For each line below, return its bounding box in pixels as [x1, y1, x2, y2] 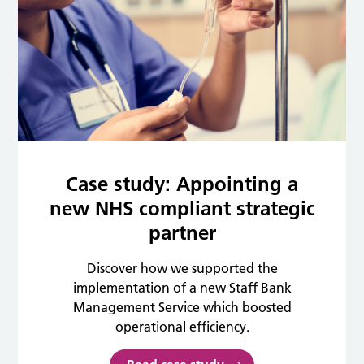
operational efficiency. [115, 318, 249, 335]
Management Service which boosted [72, 298, 292, 315]
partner [148, 220, 216, 245]
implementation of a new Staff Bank [72, 279, 292, 296]
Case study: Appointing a [66, 171, 298, 196]
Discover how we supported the [86, 259, 278, 276]
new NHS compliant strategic [49, 196, 315, 220]
